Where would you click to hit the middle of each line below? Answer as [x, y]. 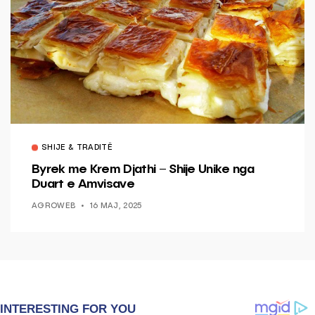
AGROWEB [54, 207]
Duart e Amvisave [86, 185]
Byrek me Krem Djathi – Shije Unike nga [143, 170]
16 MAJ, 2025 [116, 207]
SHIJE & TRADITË [77, 148]
